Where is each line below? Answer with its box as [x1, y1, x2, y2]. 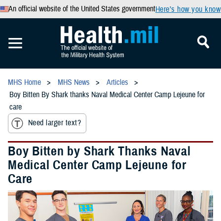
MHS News [58, 77, 90, 87]
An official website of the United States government [8, 4, 155, 14]
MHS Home [8, 77, 41, 87]
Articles [107, 77, 128, 87]
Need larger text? [28, 118, 81, 128]
